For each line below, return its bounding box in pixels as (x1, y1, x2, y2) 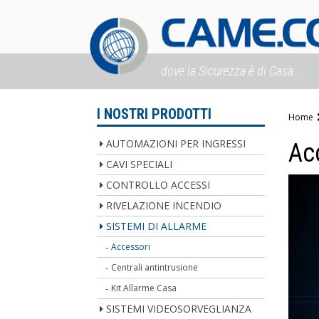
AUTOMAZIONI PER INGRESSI (106, 137, 246, 150)
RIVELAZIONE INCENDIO (106, 199, 221, 212)
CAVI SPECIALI (106, 157, 172, 171)
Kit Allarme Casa (111, 282, 177, 294)
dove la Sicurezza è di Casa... (161, 63, 302, 78)
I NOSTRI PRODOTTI (97, 105, 211, 122)
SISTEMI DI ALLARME (106, 219, 206, 233)
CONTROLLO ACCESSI (106, 178, 210, 192)
